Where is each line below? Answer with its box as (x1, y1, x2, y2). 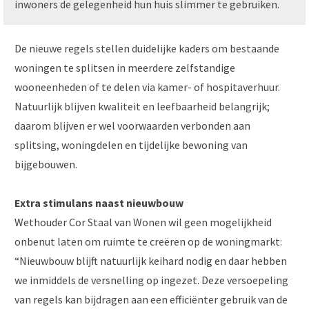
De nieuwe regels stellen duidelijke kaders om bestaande (14, 41, 279, 55)
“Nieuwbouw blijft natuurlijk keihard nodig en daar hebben (14, 253, 287, 268)
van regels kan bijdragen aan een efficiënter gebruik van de (14, 292, 288, 306)
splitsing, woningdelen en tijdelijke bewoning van (14, 137, 248, 152)
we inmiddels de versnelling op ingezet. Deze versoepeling (14, 272, 288, 287)
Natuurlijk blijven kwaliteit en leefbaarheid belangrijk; (14, 99, 270, 113)
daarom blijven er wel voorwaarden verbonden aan (14, 118, 250, 132)
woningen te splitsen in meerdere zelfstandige (14, 60, 235, 74)
